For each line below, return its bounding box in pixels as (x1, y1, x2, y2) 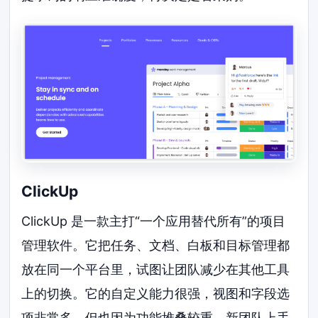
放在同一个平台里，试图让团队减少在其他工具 (21, 261, 290, 277)
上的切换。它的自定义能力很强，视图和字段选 (21, 285, 290, 301)
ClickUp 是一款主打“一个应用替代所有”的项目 (21, 213, 286, 229)
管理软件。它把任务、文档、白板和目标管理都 (21, 237, 290, 253)
